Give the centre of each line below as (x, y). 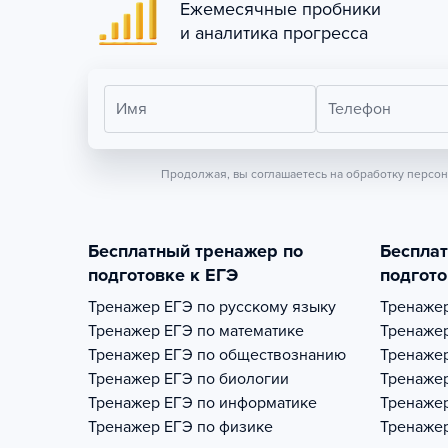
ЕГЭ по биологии (226, 379)
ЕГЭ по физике (218, 427)
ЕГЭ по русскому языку (250, 307)
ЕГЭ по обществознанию (255, 355)
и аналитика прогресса (274, 33)
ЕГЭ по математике (234, 331)
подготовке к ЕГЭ (163, 275)
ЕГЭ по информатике (240, 403)
